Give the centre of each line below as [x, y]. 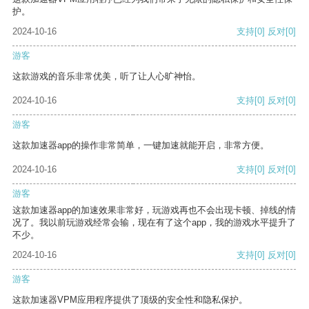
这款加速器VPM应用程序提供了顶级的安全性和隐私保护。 [130, 300]
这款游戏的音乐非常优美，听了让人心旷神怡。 [107, 77]
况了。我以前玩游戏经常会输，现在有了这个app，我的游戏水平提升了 [154, 223]
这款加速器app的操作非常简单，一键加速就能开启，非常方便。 [141, 146]
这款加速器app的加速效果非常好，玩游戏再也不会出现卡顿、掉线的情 [154, 210]
